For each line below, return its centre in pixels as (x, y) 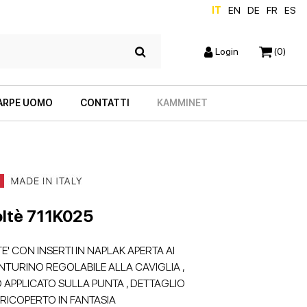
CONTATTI (105, 103)
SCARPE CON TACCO (111, 273)
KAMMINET (182, 103)
